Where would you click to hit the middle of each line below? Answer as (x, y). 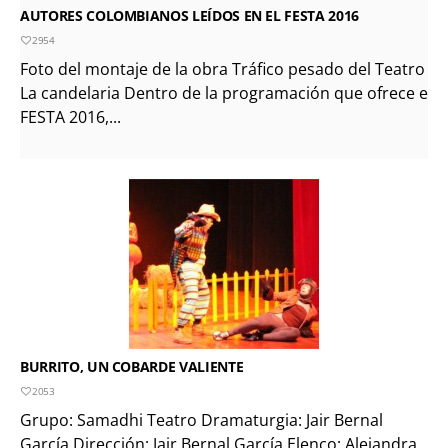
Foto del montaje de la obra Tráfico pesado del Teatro (222, 68)
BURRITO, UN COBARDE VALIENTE (132, 366)
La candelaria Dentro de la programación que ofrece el (226, 92)
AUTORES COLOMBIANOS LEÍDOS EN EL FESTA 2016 (189, 15)
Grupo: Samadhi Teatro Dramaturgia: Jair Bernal (201, 419)
